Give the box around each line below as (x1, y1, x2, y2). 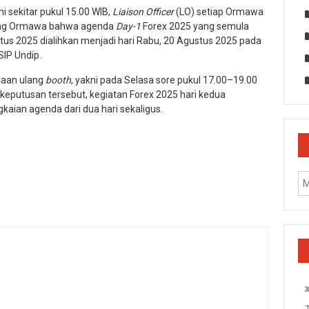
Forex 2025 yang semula (141, 20, 249, 32)
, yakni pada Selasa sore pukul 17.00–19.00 (71, 74, 257, 86)
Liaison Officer (112, 6, 176, 17)
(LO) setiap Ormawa (176, 6, 263, 17)
